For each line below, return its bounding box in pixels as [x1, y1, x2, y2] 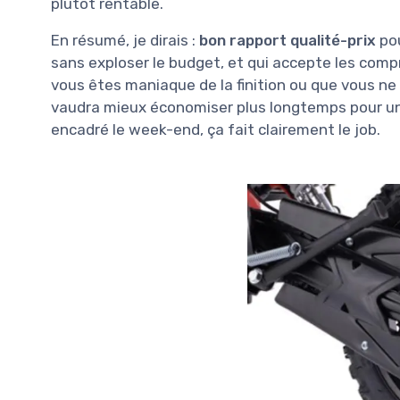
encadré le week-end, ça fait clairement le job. [51, 120, 380, 138]
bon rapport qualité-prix [199, 30, 376, 49]
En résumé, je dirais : [51, 30, 199, 49]
